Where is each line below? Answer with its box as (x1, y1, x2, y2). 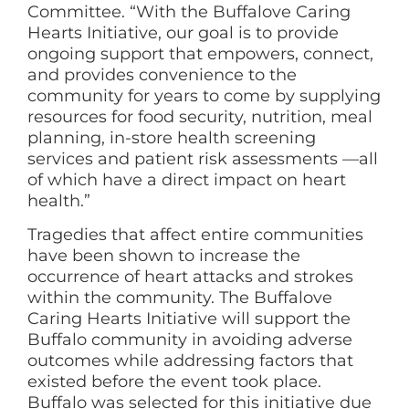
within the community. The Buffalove (27, 288, 332, 309)
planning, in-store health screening (27, 127, 316, 148)
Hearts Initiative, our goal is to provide (27, 22, 339, 43)
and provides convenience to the (27, 64, 297, 85)
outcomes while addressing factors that (27, 351, 353, 372)
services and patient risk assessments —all (27, 148, 378, 169)
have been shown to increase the (27, 246, 300, 267)
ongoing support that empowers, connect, (27, 43, 373, 64)
